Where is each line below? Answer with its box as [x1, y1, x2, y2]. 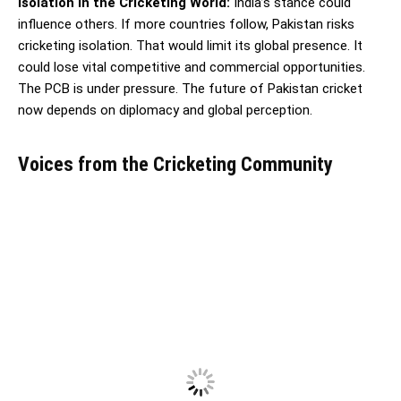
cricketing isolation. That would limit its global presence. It [18, 37, 363, 54]
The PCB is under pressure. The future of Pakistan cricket [18, 80, 363, 97]
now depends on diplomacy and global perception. [18, 101, 312, 118]
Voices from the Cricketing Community [18, 152, 333, 175]
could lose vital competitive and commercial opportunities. [18, 58, 365, 75]
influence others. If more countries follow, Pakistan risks [18, 15, 354, 32]
